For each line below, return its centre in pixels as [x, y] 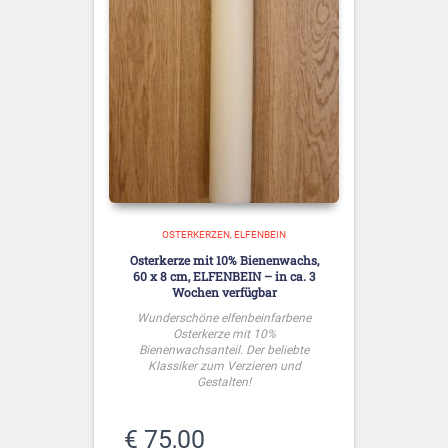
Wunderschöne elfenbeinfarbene [224, 317]
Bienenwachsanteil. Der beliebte [224, 349]
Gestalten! [224, 381]
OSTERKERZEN [196, 234]
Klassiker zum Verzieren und [224, 365]
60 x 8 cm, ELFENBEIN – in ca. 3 [224, 275]
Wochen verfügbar [224, 291]
